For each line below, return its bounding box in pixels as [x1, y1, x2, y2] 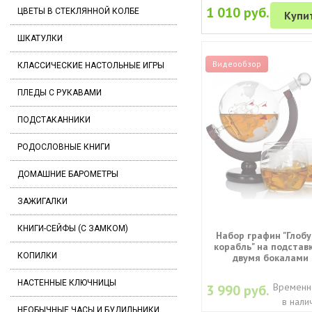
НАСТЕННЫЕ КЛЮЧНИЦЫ [17, 278, 116, 288]
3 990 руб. [206, 281, 270, 299]
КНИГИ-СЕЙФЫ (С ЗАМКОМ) [17, 224, 128, 233]
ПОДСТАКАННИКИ [17, 115, 91, 125]
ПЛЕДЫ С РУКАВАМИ [17, 88, 102, 97]
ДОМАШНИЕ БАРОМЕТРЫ [17, 169, 118, 179]
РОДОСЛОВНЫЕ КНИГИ [17, 142, 110, 152]
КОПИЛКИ [17, 251, 57, 260]
